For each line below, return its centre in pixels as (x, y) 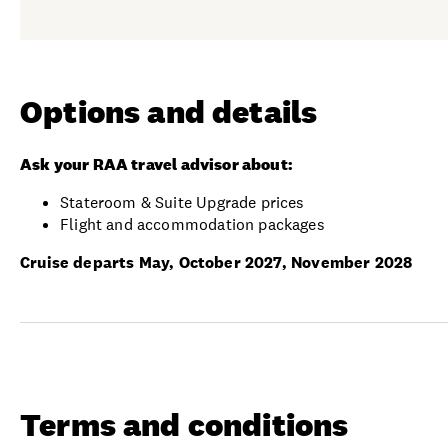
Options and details (169, 111)
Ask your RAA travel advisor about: (158, 164)
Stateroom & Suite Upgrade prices (182, 202)
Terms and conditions (184, 424)
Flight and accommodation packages (194, 224)
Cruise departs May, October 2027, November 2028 (216, 262)
